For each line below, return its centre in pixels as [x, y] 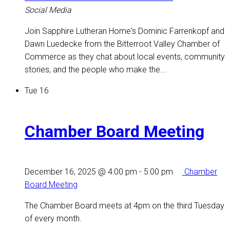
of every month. [53, 219]
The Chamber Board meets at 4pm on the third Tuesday [124, 206]
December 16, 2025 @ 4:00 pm [81, 172]
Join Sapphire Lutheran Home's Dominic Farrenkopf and [124, 31]
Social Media [48, 10]
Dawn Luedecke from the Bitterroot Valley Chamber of [122, 44]
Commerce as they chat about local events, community [125, 57]
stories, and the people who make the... [95, 70]
